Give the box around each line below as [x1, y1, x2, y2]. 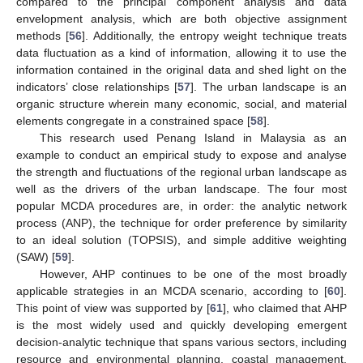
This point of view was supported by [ [16, 301, 211, 314]
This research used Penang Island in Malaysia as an [39, 130, 347, 144]
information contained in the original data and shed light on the [16, 62, 347, 76]
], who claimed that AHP [223, 301, 348, 314]
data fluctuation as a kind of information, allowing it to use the [16, 45, 347, 59]
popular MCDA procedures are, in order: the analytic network [16, 199, 347, 212]
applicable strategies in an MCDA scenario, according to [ [16, 284, 327, 297]
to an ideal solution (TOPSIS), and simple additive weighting [16, 233, 347, 246]
